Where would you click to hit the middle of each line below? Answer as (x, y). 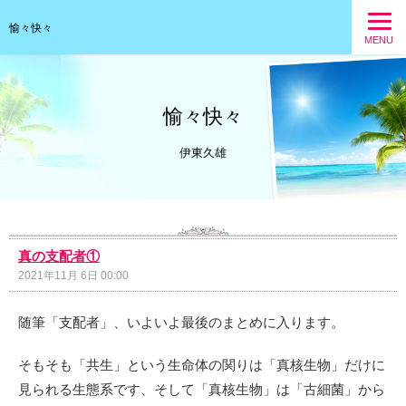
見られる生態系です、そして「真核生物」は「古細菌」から (202, 389)
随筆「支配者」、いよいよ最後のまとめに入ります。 (181, 322)
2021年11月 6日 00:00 (73, 275)
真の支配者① (59, 256)
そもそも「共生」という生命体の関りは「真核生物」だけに (202, 365)
